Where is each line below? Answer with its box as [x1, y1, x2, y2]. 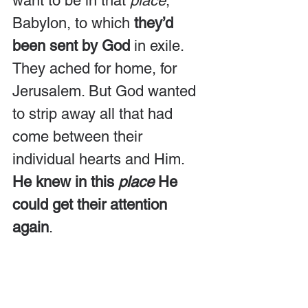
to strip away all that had [12, 104, 177, 122]
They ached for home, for [12, 59, 181, 77]
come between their [12, 127, 146, 145]
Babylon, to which [12, 14, 134, 32]
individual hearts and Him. [12, 150, 188, 168]
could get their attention [12, 195, 171, 213]
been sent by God [12, 36, 130, 54]
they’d [134, 14, 177, 32]
